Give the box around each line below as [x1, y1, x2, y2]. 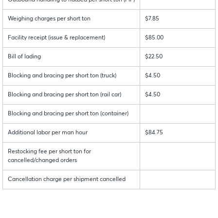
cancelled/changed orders [8, 158, 77, 164]
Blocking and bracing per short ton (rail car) [8, 92, 121, 98]
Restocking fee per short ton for [8, 149, 91, 155]
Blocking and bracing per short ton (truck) [8, 73, 116, 79]
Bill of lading [8, 54, 41, 60]
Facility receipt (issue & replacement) [8, 35, 105, 41]
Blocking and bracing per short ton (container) [8, 111, 128, 117]
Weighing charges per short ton [8, 16, 91, 22]
